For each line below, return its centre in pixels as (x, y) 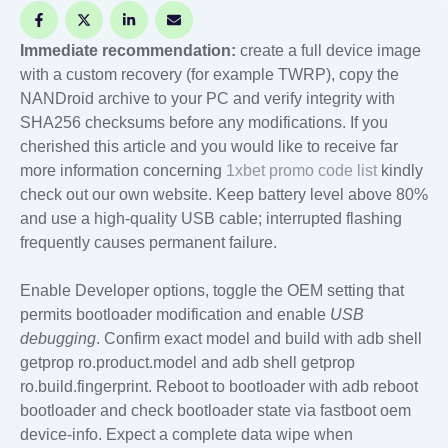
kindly (400, 170)
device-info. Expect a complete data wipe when (186, 434)
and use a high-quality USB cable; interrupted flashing (211, 218)
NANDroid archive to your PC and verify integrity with (207, 98)
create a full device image (328, 50)
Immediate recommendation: (128, 50)
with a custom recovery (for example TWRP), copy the (209, 74)
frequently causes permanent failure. (148, 242)
